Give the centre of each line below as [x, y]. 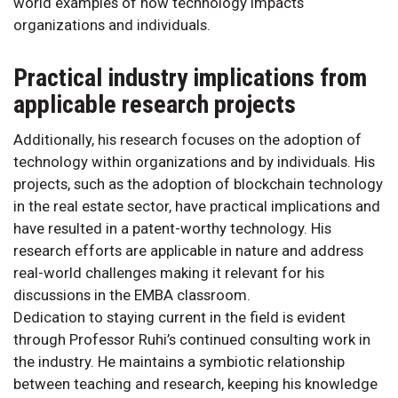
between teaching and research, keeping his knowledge [195, 384]
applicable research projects [155, 105]
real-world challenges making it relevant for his [169, 273]
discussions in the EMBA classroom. [132, 295]
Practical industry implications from [190, 78]
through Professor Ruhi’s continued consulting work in [192, 340]
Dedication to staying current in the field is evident [179, 318]
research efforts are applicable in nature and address [188, 251]
